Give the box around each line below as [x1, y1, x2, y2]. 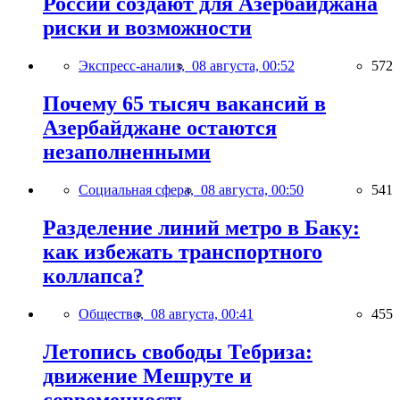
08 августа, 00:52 [192, 58, 295, 74]
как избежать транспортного [43, 239, 322, 263]
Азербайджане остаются [43, 115, 277, 139]
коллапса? [43, 263, 144, 287]
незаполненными [43, 139, 211, 163]
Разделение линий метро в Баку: [43, 215, 360, 239]
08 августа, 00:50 [201, 181, 304, 197]
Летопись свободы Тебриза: [43, 339, 312, 363]
